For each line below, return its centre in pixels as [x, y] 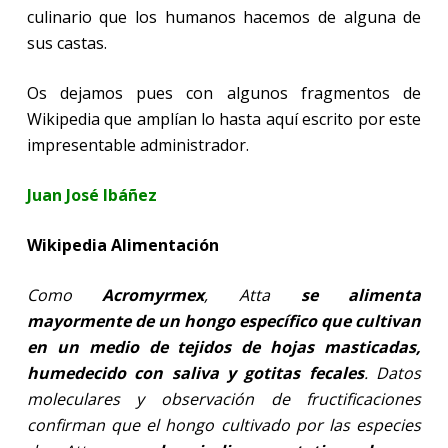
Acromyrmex [153, 294]
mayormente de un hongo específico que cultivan [224, 320]
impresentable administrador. [137, 144]
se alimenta [361, 294]
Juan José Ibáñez [91, 194]
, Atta [252, 294]
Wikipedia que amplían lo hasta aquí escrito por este [224, 118]
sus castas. [66, 42]
